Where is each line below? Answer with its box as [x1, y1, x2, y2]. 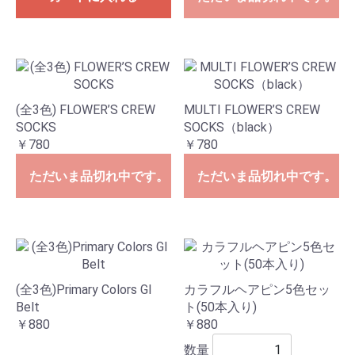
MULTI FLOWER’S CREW [184, 102, 320, 118]
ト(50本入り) [184, 300, 257, 315]
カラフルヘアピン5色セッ [184, 282, 330, 298]
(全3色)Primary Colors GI [16, 282, 152, 298]
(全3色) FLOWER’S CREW [16, 102, 155, 118]
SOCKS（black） [184, 120, 280, 136]
